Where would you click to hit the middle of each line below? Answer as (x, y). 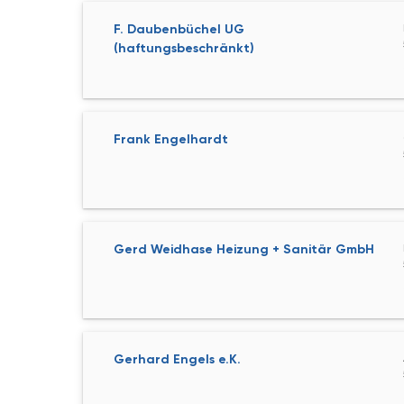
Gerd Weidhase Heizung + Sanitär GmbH (244, 249)
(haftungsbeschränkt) (184, 48)
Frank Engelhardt (171, 139)
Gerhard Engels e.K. (177, 359)
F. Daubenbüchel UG (179, 29)
